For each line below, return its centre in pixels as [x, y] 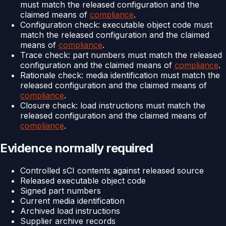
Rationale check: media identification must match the [120, 75]
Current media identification [72, 201]
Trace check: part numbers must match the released [121, 55]
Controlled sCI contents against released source [112, 170]
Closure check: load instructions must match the [113, 106]
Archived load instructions [70, 211]
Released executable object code [83, 180]
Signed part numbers [61, 190]
